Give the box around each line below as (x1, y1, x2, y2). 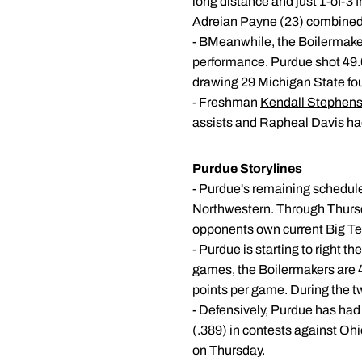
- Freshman (192, 95, 260, 109)
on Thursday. (192, 343, 265, 357)
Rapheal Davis (259, 116, 344, 129)
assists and (192, 116, 259, 129)
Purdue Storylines (192, 162, 302, 175)
